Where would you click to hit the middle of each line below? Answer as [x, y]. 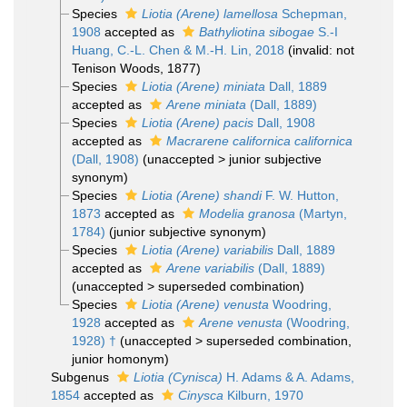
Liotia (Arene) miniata [203, 86]
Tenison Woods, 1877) [136, 68]
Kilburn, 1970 [263, 395]
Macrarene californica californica [259, 141]
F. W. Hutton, [300, 195]
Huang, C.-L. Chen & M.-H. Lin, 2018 [178, 50]
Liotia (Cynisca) [178, 377]
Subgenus [82, 377]
